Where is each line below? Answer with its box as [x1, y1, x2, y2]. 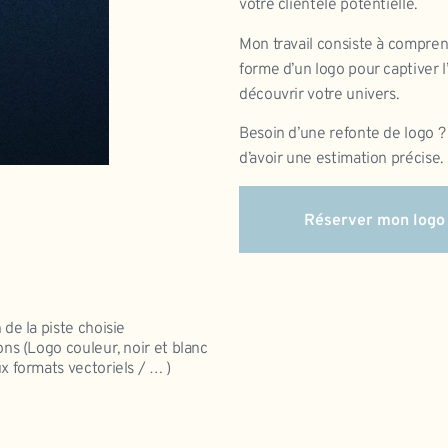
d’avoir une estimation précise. [239, 149, 443, 170]
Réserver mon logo [304, 211, 445, 232]
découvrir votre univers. [239, 84, 399, 105]
